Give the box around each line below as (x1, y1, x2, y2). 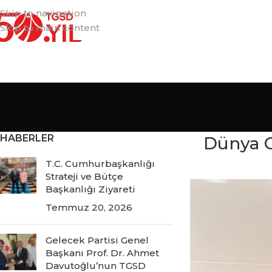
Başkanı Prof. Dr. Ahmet (46, 247, 159, 259)
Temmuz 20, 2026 (46, 202, 132, 213)
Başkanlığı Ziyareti (46, 183, 135, 195)
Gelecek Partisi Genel (46, 234, 149, 246)
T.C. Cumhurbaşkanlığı (46, 158, 155, 169)
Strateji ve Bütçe (46, 171, 123, 182)
